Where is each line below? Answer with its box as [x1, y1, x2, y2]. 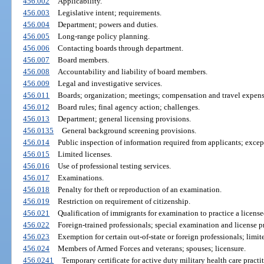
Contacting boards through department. [57, 44, 183, 53]
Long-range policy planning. [57, 32, 150, 41]
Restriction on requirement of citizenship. [57, 197, 190, 206]
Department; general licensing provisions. [57, 114, 191, 124]
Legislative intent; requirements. [57, 8, 161, 18]
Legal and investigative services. [57, 79, 162, 88]
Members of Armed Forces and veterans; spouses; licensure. [57, 244, 246, 253]
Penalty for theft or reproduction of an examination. [57, 185, 222, 194]
